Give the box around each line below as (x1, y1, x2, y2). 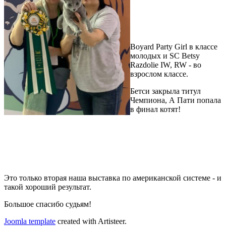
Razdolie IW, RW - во (130, 61, 201, 70)
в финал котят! (130, 105, 181, 114)
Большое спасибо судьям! (4, 200, 91, 209)
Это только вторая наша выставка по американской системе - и (4, 174, 221, 183)
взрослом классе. (130, 70, 190, 79)
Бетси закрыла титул (130, 87, 201, 96)
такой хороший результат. (4, 183, 91, 192)
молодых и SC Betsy (130, 51, 200, 61)
